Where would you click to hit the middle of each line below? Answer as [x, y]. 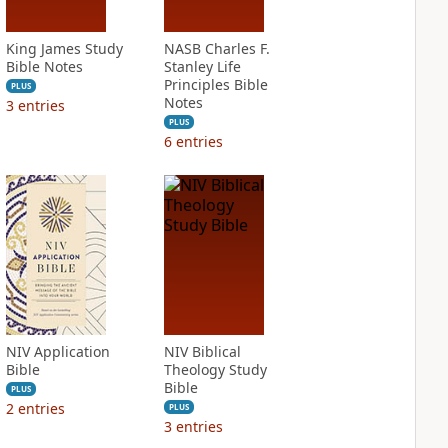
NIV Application [57, 351]
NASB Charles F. [216, 48]
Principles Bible [215, 84]
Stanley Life [202, 66]
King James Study [64, 48]
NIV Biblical [202, 351]
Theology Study [215, 369]
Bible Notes [44, 66]
